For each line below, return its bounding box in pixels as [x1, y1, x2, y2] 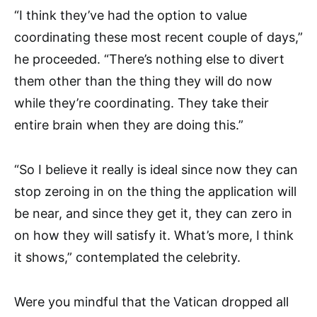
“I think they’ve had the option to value [14, 8, 247, 23]
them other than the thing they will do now [14, 74, 272, 89]
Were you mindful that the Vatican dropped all [14, 294, 289, 310]
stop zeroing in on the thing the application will [14, 184, 296, 200]
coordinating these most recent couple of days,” [14, 30, 303, 45]
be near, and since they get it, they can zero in [14, 206, 292, 221]
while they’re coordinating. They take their [14, 96, 269, 111]
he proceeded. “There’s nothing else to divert [14, 52, 284, 67]
